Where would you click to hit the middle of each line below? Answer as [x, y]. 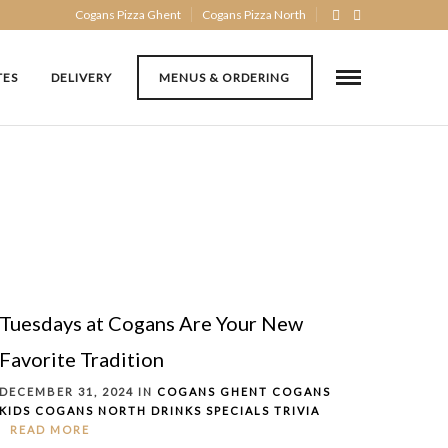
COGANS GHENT [212, 391]
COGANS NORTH [91, 410]
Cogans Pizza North [254, 14]
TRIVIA [297, 410]
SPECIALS [238, 410]
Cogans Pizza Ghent [128, 14]
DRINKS [176, 410]
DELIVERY [81, 77]
